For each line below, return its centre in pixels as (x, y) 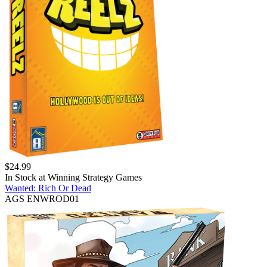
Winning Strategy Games (95, 177)
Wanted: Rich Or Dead (48, 188)
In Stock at (26, 177)
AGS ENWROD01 (42, 198)
